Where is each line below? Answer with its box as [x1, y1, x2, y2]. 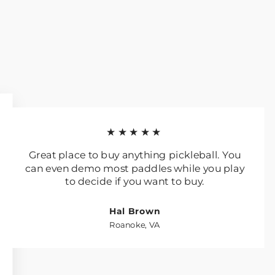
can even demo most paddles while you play [25, 161, 245, 174]
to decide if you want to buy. [64, 175, 205, 187]
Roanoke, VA [109, 219, 160, 230]
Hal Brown [109, 205, 161, 217]
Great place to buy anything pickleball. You [28, 149, 241, 161]
